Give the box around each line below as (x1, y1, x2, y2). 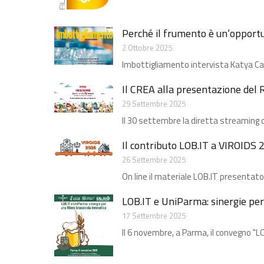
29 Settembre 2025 (122, 97, 186, 110)
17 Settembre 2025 (122, 209, 186, 222)
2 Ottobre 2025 (122, 41, 172, 54)
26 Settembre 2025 (122, 153, 186, 166)
